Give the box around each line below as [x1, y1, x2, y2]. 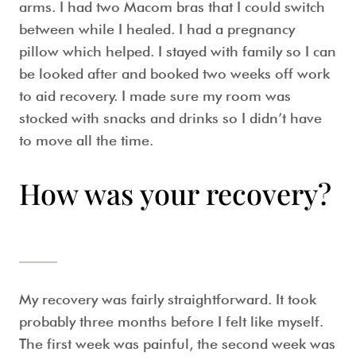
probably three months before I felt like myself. [19, 313, 323, 330]
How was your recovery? [19, 174, 331, 212]
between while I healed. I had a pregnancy [19, 21, 295, 37]
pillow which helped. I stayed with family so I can [19, 43, 336, 60]
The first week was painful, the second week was [19, 335, 335, 352]
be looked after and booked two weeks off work [19, 65, 330, 82]
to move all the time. [19, 132, 153, 149]
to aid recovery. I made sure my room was [19, 87, 291, 104]
